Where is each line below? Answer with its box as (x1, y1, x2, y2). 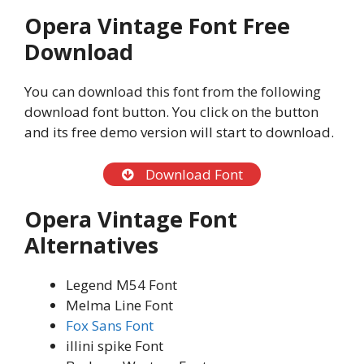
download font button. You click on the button (24, 102, 318, 121)
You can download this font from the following (24, 81, 321, 101)
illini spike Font (66, 336, 163, 356)
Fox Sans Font (66, 316, 154, 336)
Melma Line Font (66, 296, 173, 315)
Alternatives (24, 230, 158, 261)
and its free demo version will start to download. (24, 122, 334, 141)
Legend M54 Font (66, 275, 177, 295)
